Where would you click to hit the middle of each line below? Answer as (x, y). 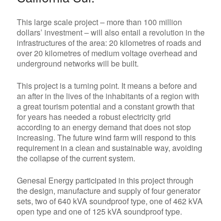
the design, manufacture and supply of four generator (108, 191)
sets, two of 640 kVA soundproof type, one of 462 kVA (110, 201)
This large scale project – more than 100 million (99, 22)
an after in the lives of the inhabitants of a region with (108, 96)
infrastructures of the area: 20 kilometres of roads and (109, 43)
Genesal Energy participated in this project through (105, 181)
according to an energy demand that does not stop (104, 127)
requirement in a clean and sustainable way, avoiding (109, 148)
